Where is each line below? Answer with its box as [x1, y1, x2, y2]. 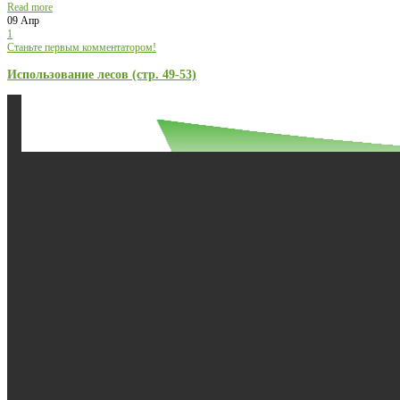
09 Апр [7, 13, 39, 27]
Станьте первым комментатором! [7, 40, 156, 54]
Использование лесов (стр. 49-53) [7, 66, 196, 81]
